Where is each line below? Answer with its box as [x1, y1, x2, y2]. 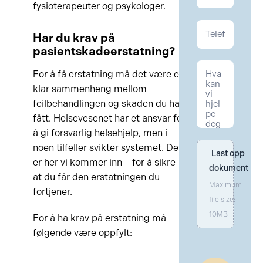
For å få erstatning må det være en [32, 69, 184, 80]
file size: [209, 195, 236, 204]
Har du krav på [32, 31, 115, 45]
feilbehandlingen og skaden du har [32, 98, 183, 109]
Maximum [209, 181, 242, 189]
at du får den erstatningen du [32, 171, 160, 183]
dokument [209, 163, 249, 173]
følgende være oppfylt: [32, 227, 132, 238]
